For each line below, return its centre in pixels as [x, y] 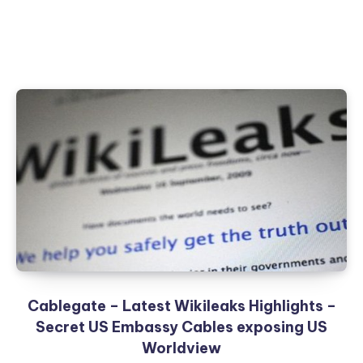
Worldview [181, 348]
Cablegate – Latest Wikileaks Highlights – [181, 306]
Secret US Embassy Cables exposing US [181, 327]
